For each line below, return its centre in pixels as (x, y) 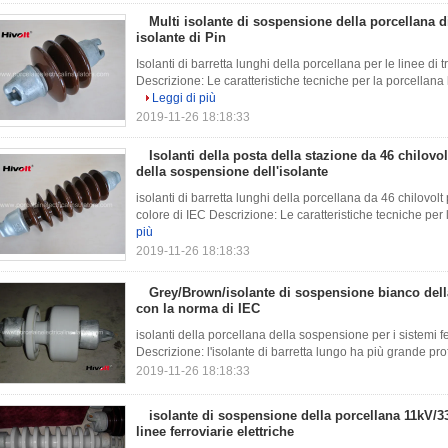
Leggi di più (184, 98)
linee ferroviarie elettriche (215, 431)
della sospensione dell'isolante (232, 171)
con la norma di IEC (198, 308)
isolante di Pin (181, 37)
